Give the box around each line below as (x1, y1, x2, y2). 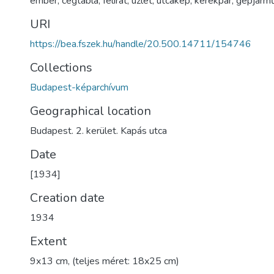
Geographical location (30, 103, 151, 119)
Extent (30, 233, 67, 250)
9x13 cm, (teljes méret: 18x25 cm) (30, 254, 179, 268)
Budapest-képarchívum (30, 81, 128, 94)
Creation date (30, 190, 105, 206)
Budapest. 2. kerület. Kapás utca (30, 124, 167, 138)
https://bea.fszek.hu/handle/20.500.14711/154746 (30, 37, 251, 51)
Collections (30, 59, 92, 76)
